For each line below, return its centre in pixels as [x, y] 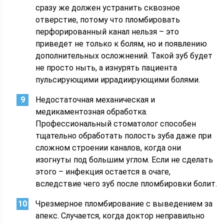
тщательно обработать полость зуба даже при [124, 136]
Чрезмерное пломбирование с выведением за [124, 204]
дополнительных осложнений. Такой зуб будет [124, 56]
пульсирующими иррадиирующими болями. [118, 80]
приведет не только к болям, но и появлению [121, 44]
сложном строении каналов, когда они [108, 148]
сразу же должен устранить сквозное [108, 8]
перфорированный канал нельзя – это [107, 32]
